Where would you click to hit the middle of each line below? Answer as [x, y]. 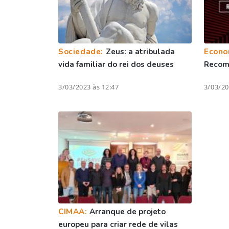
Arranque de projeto [128, 211]
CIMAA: [74, 211]
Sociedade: [82, 51]
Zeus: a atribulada [140, 51]
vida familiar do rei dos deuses [116, 64]
